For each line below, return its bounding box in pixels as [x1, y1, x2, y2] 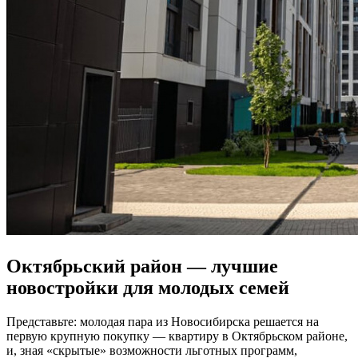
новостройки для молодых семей [6, 277, 289, 299]
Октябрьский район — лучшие [6, 256, 278, 277]
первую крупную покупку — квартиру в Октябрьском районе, [6, 329, 348, 344]
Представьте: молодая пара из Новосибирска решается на [6, 315, 319, 329]
